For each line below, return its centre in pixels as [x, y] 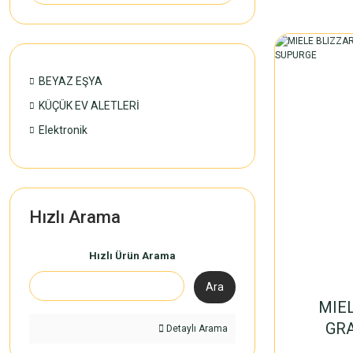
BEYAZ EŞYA [71, 81]
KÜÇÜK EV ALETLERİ [89, 106]
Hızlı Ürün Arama [132, 256]
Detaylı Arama [196, 329]
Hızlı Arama [75, 217]
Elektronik [63, 130]
